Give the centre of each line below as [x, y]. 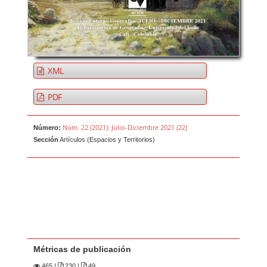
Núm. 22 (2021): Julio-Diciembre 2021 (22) [125, 128]
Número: [47, 128]
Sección [46, 140]
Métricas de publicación [83, 249]
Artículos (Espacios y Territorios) [107, 140]
